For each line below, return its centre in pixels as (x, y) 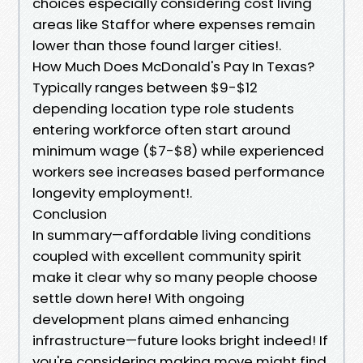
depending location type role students (163, 108)
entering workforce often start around (162, 129)
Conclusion (70, 214)
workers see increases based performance (179, 171)
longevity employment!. (112, 192)
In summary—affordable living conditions (172, 235)
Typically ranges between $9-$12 (145, 87)
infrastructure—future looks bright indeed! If (180, 340)
